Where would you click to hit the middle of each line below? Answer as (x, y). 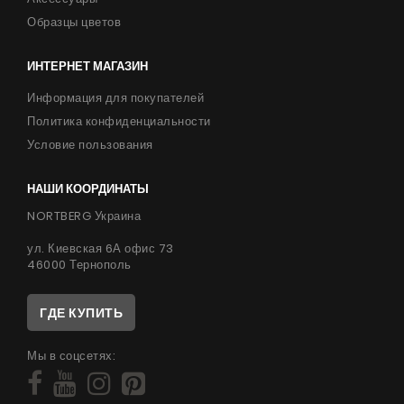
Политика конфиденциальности (119, 122)
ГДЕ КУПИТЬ (81, 313)
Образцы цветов (74, 23)
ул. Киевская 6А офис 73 (101, 249)
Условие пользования (90, 145)
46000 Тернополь (79, 265)
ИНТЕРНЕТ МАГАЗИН (87, 67)
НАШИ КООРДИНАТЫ (88, 189)
